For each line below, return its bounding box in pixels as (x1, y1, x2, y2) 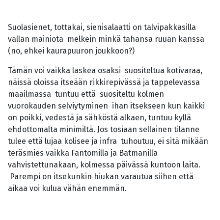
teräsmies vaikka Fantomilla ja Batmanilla (8, 148, 158, 158)
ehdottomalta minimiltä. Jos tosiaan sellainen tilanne (8, 125, 199, 135)
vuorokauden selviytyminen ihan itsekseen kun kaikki (8, 101, 205, 111)
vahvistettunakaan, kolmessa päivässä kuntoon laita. (8, 160, 202, 170)
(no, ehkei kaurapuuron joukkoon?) (8, 46, 135, 56)
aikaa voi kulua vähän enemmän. (8, 184, 129, 193)
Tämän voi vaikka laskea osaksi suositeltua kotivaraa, (8, 66, 202, 76)
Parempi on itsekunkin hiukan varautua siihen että (8, 172, 193, 182)
